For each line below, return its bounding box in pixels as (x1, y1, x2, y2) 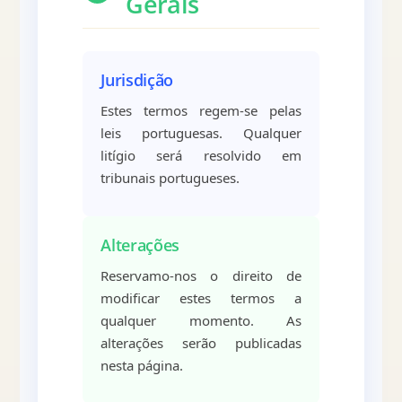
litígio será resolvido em (100, 146, 301, 165)
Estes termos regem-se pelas (100, 101, 301, 120)
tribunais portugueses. (100, 169, 240, 188)
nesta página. (100, 356, 184, 375)
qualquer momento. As (100, 311, 301, 330)
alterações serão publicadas (100, 334, 301, 353)
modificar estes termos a (100, 289, 301, 308)
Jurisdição (100, 69, 173, 92)
